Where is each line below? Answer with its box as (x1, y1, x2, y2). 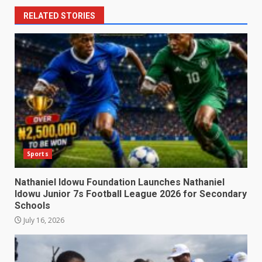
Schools (15, 200, 50, 211)
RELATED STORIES (23, 11, 95, 20)
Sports (27, 150, 49, 158)
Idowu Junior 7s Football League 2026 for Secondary (15, 188, 247, 199)
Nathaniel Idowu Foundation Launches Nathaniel (15, 177, 225, 188)
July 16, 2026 (22, 215, 64, 225)
